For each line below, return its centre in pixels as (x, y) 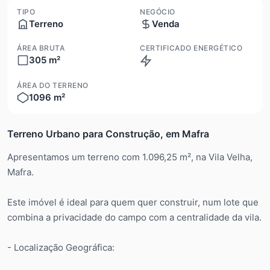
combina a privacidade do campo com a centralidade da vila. (134, 217)
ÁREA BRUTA (41, 48)
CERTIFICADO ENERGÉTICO (191, 48)
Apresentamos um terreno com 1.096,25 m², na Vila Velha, (130, 157)
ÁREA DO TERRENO (53, 85)
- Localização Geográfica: (61, 247)
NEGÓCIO (158, 11)
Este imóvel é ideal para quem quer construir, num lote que (133, 202)
